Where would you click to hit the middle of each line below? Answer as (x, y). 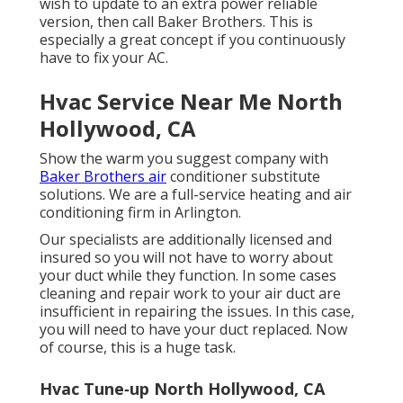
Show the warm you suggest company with (184, 159)
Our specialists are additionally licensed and (186, 240)
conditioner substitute (243, 177)
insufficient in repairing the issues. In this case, (197, 312)
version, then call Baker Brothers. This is (176, 22)
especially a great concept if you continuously (193, 40)
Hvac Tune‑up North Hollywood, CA (182, 389)
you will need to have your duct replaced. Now (193, 330)
